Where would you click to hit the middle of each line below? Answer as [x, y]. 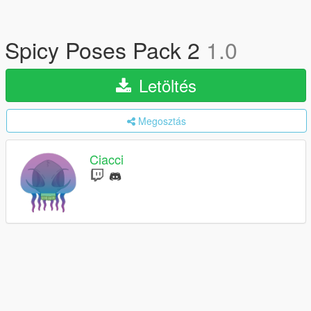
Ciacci [107, 159]
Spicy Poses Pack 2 [106, 49]
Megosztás [162, 121]
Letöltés [165, 85]
